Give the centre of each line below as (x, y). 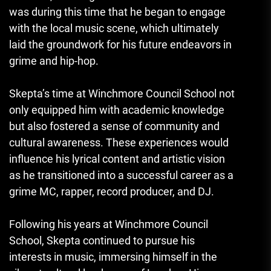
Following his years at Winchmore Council (109, 224)
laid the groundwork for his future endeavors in (120, 44)
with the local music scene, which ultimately (114, 28)
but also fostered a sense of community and (114, 126)
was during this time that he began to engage (117, 11)
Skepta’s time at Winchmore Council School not (122, 93)
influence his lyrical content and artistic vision (117, 158)
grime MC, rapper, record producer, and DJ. (112, 191)
